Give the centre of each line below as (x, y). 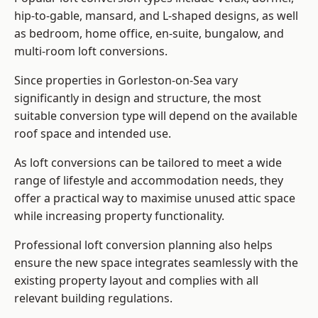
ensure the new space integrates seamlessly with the (156, 263)
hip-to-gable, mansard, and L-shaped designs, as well (156, 16)
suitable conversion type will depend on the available (156, 116)
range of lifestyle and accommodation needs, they (149, 181)
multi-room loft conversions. (91, 51)
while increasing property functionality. (121, 216)
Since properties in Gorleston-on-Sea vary (126, 81)
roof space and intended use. (94, 134)
